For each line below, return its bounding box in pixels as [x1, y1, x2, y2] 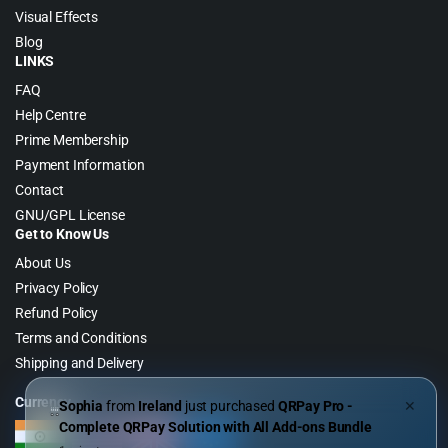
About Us [15, 254, 71, 271]
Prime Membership [15, 131, 129, 148]
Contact [15, 181, 64, 198]
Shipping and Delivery [15, 354, 144, 371]
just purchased [182, 398, 278, 414]
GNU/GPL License [15, 206, 125, 223]
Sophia [58, 398, 104, 414]
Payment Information [15, 156, 146, 173]
